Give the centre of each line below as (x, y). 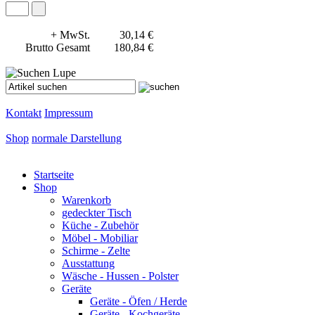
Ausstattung (88, 264)
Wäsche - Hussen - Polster (120, 276)
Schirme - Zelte (96, 251)
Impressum (69, 113)
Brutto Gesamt (58, 48)
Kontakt (24, 113)
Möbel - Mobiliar (100, 238)
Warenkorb (86, 200)
